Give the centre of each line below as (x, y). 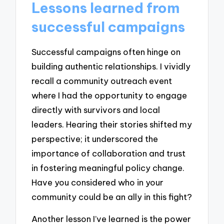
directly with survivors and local (96, 109)
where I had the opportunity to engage (109, 95)
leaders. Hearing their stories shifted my (112, 124)
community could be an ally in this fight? (112, 196)
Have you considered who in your (98, 182)
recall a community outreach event (102, 80)
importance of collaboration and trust (109, 153)
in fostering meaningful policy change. (108, 167)
